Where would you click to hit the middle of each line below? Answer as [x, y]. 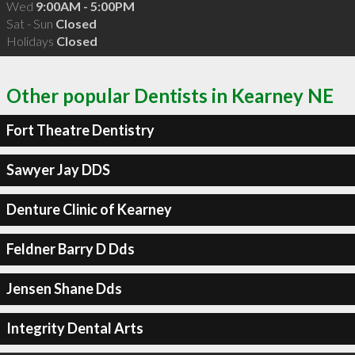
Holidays [31, 41]
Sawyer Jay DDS [58, 170]
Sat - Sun [31, 23]
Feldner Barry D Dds [70, 249]
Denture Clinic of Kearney [89, 209]
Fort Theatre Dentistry [80, 130]
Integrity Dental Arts [74, 328]
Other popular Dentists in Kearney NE [170, 95]
